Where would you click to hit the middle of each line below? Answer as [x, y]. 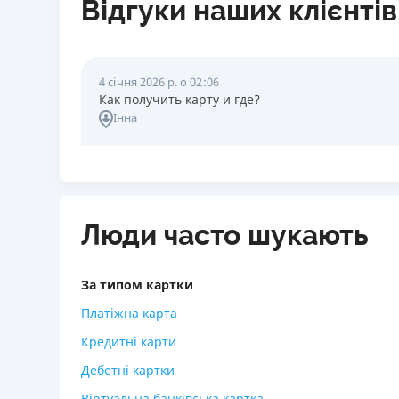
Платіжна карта [129, 313]
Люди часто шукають [225, 235]
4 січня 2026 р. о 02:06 [159, 82]
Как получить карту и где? [179, 99]
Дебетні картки [128, 370]
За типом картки [137, 285]
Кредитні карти [129, 342]
